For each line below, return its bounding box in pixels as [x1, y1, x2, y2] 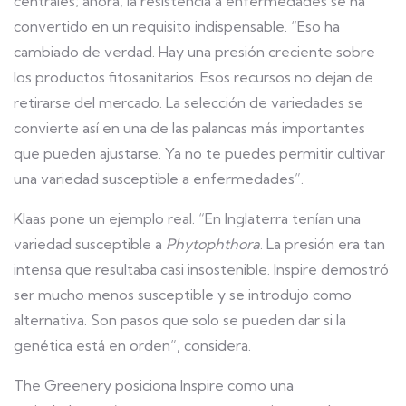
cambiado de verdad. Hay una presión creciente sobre [14, 43, 375, 61]
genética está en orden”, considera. [14, 336, 251, 354]
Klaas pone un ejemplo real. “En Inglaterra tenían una [14, 209, 361, 227]
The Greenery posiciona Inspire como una [14, 376, 294, 394]
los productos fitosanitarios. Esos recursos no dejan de [14, 68, 373, 86]
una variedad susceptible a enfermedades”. [14, 169, 304, 188]
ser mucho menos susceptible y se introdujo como [14, 285, 352, 304]
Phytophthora [166, 235, 260, 253]
